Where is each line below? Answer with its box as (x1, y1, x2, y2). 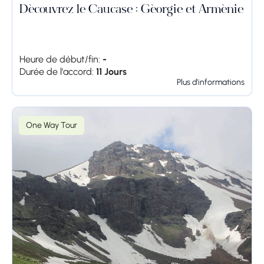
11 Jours (96, 65, 127, 77)
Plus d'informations (177, 77, 245, 87)
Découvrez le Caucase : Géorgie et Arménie (19, 4, 243, 16)
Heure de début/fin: (19, 53, 100, 65)
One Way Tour (26, 120, 77, 130)
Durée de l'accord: (19, 65, 94, 77)
